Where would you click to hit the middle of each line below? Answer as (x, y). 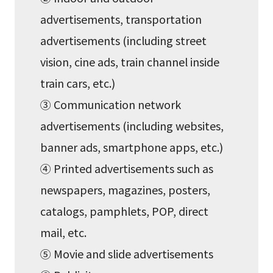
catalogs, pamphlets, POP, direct (125, 211)
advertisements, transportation (121, 19)
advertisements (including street (124, 40)
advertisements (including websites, (132, 125)
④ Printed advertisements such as (127, 168)
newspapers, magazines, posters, (126, 189)
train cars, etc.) (78, 83)
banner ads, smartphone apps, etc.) (132, 147)
